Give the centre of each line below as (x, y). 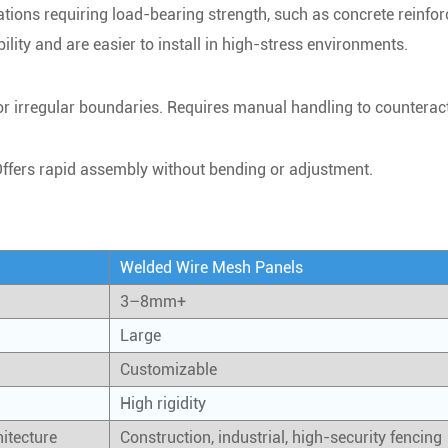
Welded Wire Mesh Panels (211, 267)
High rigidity (163, 403)
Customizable (168, 369)
